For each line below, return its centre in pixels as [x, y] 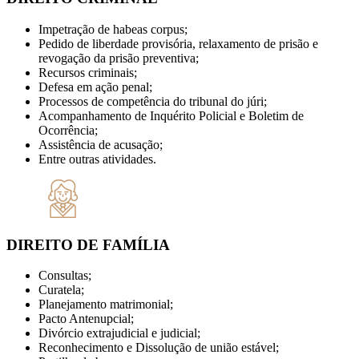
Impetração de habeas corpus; [113, 29]
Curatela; [61, 290]
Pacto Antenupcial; [86, 319]
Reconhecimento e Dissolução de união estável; [159, 348]
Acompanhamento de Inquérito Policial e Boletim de [171, 115]
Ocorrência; [68, 130]
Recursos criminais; [88, 72]
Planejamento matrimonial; [106, 305]
